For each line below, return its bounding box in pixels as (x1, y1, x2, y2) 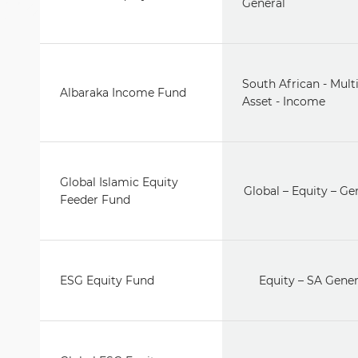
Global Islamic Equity (60, 175, 178, 189)
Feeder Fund (60, 193, 130, 207)
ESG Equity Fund (60, 273, 154, 288)
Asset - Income (242, 94, 325, 109)
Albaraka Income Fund (60, 86, 186, 100)
